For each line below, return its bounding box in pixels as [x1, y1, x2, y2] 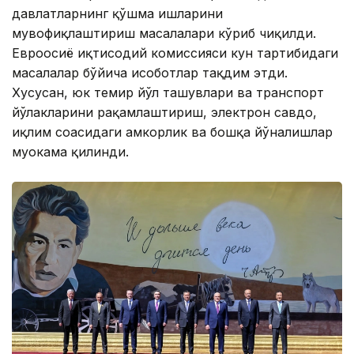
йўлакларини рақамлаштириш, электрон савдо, [12, 104, 317, 121]
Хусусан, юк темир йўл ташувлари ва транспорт [12, 85, 324, 101]
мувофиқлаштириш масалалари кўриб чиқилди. [12, 25, 316, 42]
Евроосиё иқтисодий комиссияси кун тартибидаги [12, 45, 338, 62]
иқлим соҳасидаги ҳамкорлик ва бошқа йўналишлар [12, 124, 333, 141]
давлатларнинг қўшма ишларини [12, 6, 223, 22]
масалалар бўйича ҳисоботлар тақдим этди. [12, 65, 288, 81]
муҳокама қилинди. [12, 144, 129, 160]
